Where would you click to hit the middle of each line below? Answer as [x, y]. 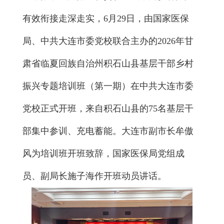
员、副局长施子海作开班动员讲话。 [94, 176]
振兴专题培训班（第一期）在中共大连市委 [108, 86]
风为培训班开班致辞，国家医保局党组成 [103, 153]
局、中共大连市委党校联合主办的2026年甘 [108, 41]
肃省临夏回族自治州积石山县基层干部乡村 [108, 63]
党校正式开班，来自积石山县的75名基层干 [108, 108]
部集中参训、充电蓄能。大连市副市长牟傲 [108, 131]
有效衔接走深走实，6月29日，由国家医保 [106, 18]
